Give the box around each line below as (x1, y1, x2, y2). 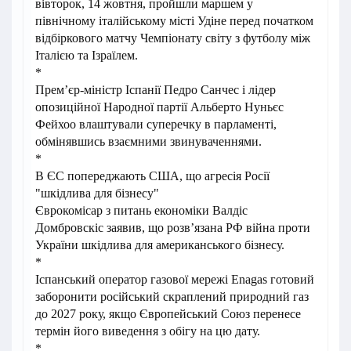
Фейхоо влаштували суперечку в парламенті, (35, 118, 277, 131)
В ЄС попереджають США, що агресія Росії (35, 169, 270, 183)
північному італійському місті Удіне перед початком (35, 14, 313, 27)
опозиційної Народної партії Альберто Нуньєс (35, 100, 284, 114)
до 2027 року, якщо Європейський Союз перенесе (35, 307, 301, 320)
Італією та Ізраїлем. (35, 49, 138, 62)
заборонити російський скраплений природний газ (35, 290, 309, 303)
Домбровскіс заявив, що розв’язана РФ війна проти (35, 221, 310, 234)
